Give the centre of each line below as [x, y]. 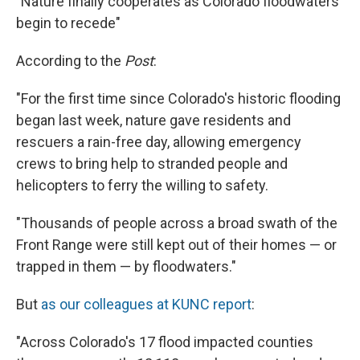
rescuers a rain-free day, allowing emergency [159, 142]
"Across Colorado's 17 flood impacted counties [165, 342]
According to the [70, 61]
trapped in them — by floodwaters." [126, 267]
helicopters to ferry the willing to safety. [142, 186]
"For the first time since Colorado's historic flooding [178, 99]
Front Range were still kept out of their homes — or [176, 245]
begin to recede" [68, 23]
